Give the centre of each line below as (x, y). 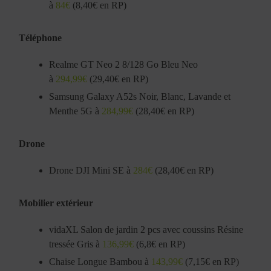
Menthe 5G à (76, 111)
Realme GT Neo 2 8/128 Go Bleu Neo (124, 64)
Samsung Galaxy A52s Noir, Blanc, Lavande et (140, 96)
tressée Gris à (76, 244)
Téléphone (41, 38)
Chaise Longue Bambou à (100, 261)
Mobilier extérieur (56, 203)
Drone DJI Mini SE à (91, 170)
